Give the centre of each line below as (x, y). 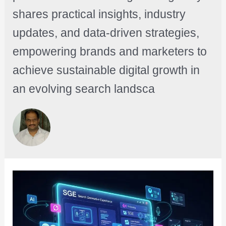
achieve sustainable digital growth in (106, 70)
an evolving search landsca (83, 89)
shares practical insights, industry (99, 14)
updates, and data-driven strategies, (106, 33)
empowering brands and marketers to (109, 52)
